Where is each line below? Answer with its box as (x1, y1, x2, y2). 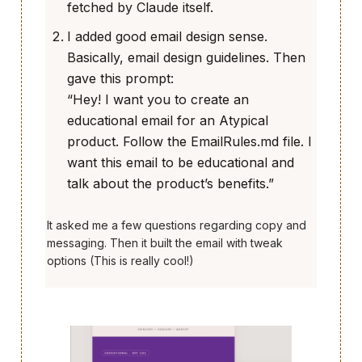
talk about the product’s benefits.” (67, 175, 274, 192)
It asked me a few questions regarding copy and (47, 218, 306, 233)
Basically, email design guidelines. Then (67, 49, 305, 66)
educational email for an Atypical (67, 112, 268, 129)
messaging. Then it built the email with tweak (47, 236, 283, 250)
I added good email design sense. (67, 28, 267, 45)
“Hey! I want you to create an (67, 91, 249, 108)
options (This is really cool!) (47, 254, 194, 268)
